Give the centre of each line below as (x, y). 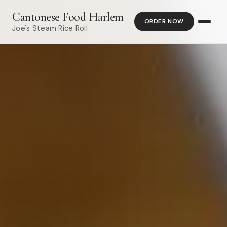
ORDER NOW (164, 21)
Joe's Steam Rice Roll (50, 28)
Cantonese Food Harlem (68, 17)
